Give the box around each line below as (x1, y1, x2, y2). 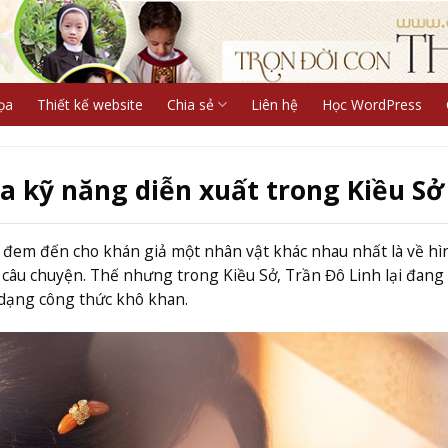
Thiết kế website (36, 95, 143, 114)
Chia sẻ (166, 95, 214, 114)
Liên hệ (250, 95, 298, 114)
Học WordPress (321, 95, 422, 114)
